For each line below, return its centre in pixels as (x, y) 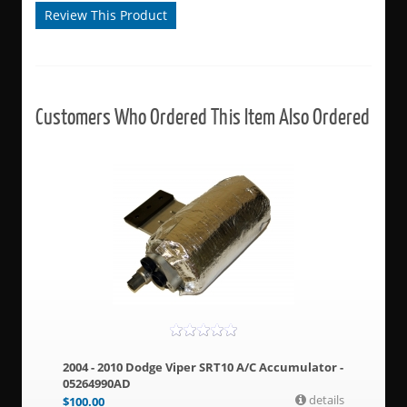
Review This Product (105, 15)
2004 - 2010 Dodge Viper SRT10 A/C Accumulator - (203, 367)
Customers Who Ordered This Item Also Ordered (202, 116)
